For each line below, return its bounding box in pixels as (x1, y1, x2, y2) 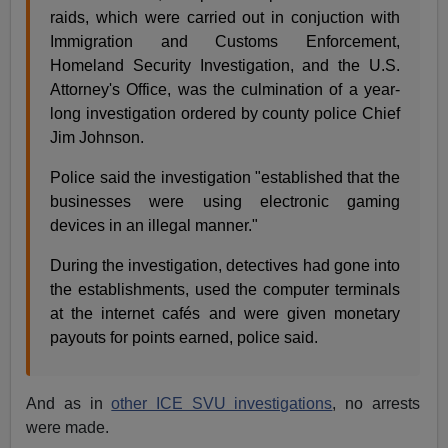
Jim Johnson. (50, 129, 145, 147)
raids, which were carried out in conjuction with (50, 9, 400, 27)
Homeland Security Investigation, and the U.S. (50, 57, 400, 75)
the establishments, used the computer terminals (50, 281, 400, 299)
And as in (26, 395, 112, 413)
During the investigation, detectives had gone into (50, 257, 400, 275)
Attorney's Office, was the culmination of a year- (50, 81, 400, 99)
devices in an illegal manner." (50, 217, 259, 235)
